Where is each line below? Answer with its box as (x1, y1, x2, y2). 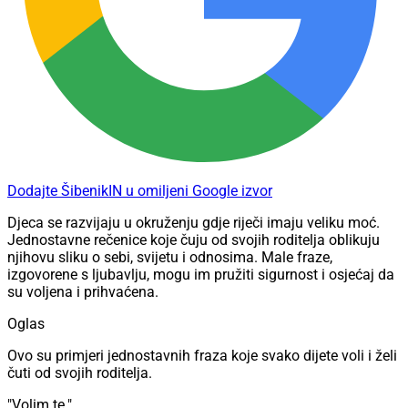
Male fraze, (261, 249, 332, 267)
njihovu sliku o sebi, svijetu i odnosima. (7, 249, 261, 267)
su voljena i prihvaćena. (7, 283, 158, 301)
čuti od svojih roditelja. (7, 364, 152, 382)
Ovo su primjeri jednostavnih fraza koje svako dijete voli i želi (7, 347, 397, 365)
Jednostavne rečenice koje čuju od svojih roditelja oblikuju (7, 231, 380, 250)
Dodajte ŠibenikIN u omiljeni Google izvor (7, 182, 272, 200)
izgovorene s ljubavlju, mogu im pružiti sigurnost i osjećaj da (7, 266, 394, 284)
